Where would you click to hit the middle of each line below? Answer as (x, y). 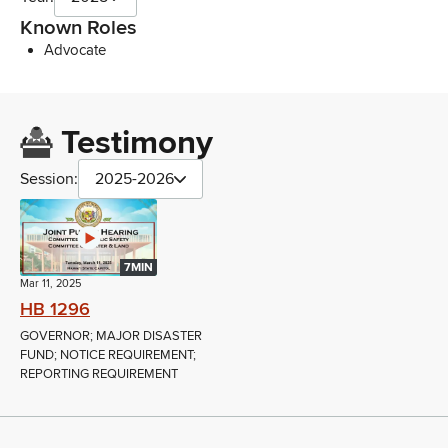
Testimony (136, 143)
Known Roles (78, 28)
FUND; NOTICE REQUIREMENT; (108, 355)
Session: (49, 179)
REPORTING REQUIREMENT (99, 374)
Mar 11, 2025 (50, 284)
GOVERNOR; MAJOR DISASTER (111, 336)
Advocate (75, 50)
